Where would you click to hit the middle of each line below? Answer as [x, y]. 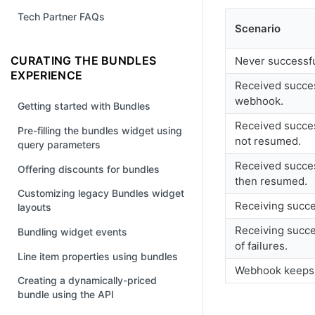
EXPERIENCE [47, 76]
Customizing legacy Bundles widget [101, 193]
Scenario [258, 28]
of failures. [261, 246]
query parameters [59, 144]
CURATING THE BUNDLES [84, 61]
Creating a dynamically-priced [87, 281]
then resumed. [271, 181]
